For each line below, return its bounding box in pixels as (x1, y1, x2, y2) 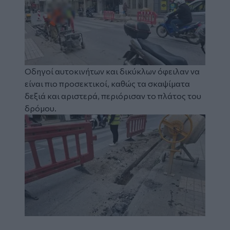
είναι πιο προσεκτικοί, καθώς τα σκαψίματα (25, 78, 190, 88)
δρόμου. (25, 103, 56, 113)
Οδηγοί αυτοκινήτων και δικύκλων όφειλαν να (25, 66, 200, 76)
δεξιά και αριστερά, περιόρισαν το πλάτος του (25, 90, 201, 101)
